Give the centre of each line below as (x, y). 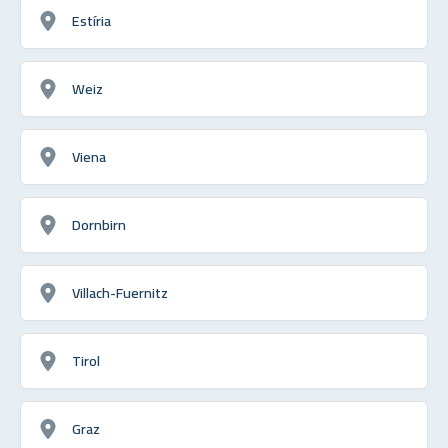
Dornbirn (99, 224)
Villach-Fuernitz (120, 292)
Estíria (91, 20)
